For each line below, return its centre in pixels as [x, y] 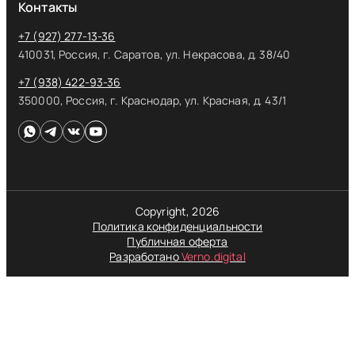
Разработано [145, 256]
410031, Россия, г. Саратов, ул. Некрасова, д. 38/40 [155, 54]
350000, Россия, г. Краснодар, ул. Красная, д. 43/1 [152, 100]
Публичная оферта [177, 241]
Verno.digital [213, 256]
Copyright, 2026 [177, 211]
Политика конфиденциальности [177, 226]
